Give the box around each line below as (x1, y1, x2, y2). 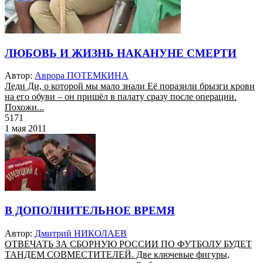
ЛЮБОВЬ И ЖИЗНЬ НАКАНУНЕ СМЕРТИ (5, 46, 237, 59)
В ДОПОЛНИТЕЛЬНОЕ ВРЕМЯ (5, 204, 175, 217)
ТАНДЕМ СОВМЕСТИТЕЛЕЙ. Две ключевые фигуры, (5, 249, 230, 259)
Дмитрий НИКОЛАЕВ (35, 228, 127, 238)
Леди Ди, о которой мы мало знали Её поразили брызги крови (5, 81, 255, 92)
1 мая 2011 (5, 123, 46, 134)
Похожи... (5, 102, 44, 113)
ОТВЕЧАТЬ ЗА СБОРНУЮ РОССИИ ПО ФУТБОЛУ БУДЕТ (5, 238, 252, 249)
